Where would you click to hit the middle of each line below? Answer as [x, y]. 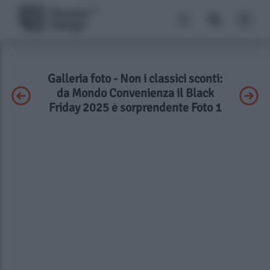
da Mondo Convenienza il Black [135, 93]
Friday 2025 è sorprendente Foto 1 [135, 108]
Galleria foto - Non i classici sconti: [135, 79]
